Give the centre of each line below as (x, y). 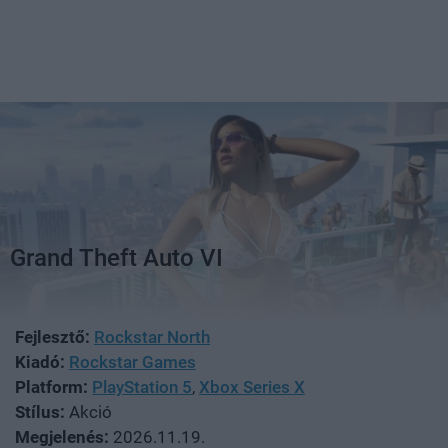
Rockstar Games (132, 361)
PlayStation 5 (142, 386)
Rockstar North (152, 336)
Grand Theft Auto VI (116, 257)
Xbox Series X (252, 386)
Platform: (51, 386)
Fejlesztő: (52, 336)
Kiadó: (40, 361)
